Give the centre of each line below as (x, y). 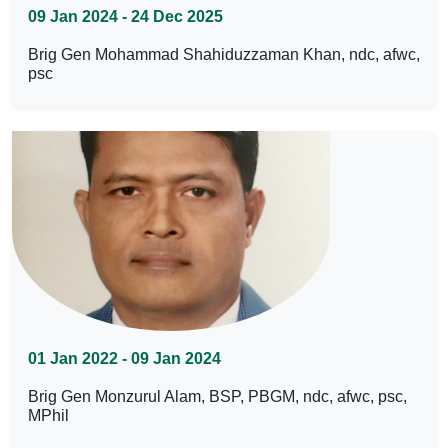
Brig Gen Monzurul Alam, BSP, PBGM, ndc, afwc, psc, (217, 396)
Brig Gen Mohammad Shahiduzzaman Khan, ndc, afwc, (224, 54)
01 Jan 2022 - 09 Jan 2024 (124, 358)
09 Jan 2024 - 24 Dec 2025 (125, 16)
